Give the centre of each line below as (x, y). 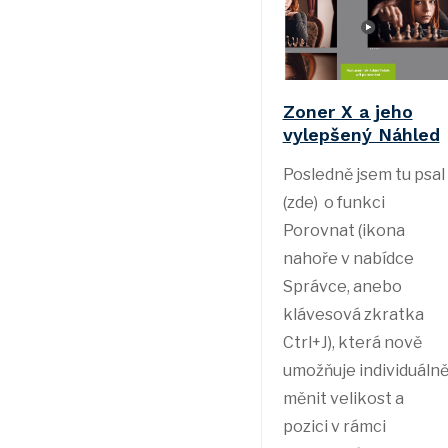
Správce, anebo (342, 287)
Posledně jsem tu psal (363, 175)
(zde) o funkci (333, 203)
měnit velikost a (343, 399)
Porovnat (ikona (343, 231)
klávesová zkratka (353, 315)
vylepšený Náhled (361, 135)
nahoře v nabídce (348, 259)
